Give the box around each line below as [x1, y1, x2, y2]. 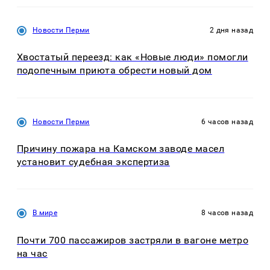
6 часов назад [201, 117, 253, 126]
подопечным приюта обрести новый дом [17, 64, 212, 77]
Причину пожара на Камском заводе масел [17, 142, 225, 154]
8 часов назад [201, 209, 253, 218]
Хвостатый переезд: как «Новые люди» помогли [17, 51, 248, 63]
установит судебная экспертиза [17, 155, 170, 168]
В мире [33, 209, 58, 218]
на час [17, 247, 48, 259]
